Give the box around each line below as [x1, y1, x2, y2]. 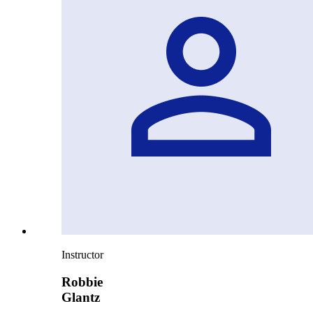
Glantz [61, 290, 100, 305]
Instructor [61, 249, 103, 261]
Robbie [61, 275, 103, 290]
